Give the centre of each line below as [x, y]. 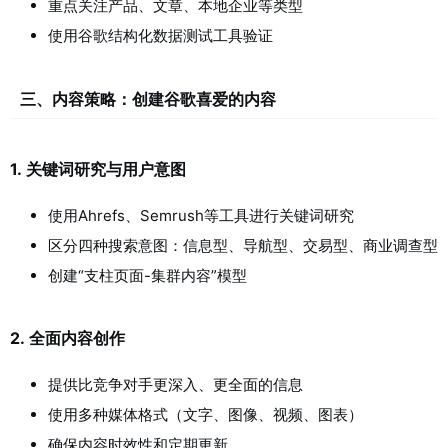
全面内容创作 [77, 338]
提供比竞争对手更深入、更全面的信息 [175, 384]
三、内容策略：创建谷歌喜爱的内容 [148, 99]
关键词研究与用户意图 [106, 169]
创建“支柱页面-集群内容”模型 [147, 275]
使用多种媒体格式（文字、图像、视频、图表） [205, 414]
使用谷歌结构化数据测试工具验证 [160, 35]
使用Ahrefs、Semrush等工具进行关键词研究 [201, 215]
